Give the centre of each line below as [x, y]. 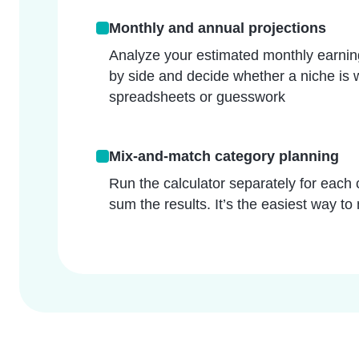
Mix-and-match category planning [224, 156]
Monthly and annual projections [218, 28]
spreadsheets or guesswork [197, 97]
